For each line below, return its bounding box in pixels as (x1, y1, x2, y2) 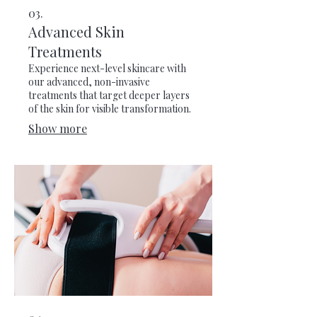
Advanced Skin (28, 22, 125, 42)
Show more (28, 121, 87, 137)
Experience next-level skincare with (28, 62, 186, 76)
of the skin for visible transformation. (28, 102, 191, 116)
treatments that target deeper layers (28, 88, 190, 103)
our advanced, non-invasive (28, 75, 150, 89)
